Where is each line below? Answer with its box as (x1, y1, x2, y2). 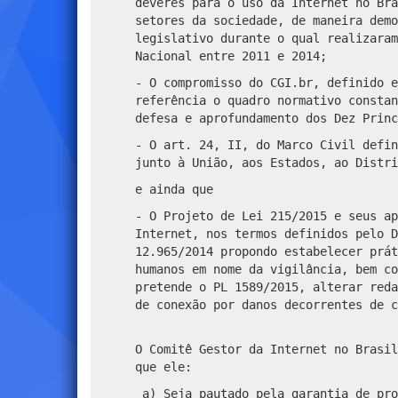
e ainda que (135, 181, 213, 196)
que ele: (135, 359, 192, 374)
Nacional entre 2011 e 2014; (135, 48, 327, 63)
